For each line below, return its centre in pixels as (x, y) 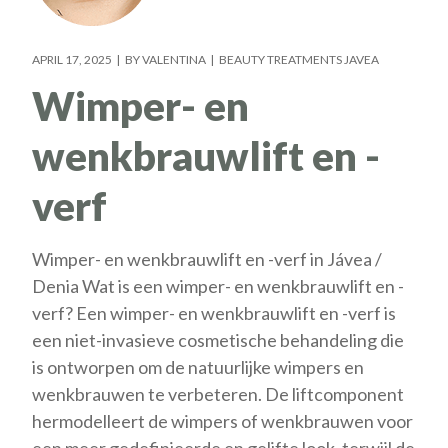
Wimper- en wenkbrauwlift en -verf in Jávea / (207, 258)
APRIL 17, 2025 (72, 59)
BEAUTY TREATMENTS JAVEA (299, 59)
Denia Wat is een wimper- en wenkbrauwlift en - (218, 285)
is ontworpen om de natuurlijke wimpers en (198, 366)
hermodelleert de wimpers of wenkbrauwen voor (223, 420)
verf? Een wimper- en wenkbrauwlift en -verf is (214, 312)
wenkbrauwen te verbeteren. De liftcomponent (218, 393)
